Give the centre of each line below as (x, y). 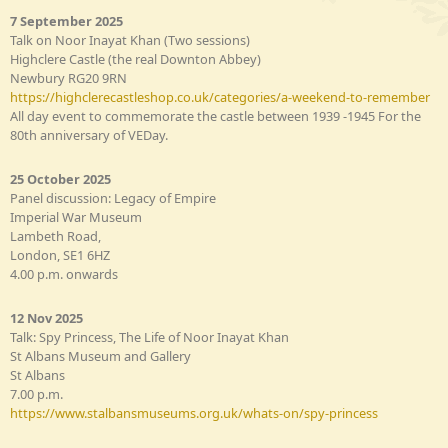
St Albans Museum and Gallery (100, 355)
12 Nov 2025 (46, 317)
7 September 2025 (66, 20)
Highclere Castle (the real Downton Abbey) (135, 58)
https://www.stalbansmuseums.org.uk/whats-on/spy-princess (194, 412)
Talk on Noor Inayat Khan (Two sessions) (130, 39)
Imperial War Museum (76, 216)
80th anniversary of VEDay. (89, 134)
